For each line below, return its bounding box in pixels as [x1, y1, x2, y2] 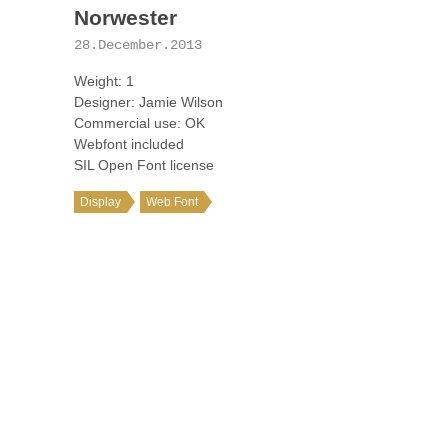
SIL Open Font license [74, 157, 214, 173]
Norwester [74, 6, 177, 29]
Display [80, 195, 121, 209]
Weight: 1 [74, 73, 134, 89]
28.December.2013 [74, 37, 202, 53]
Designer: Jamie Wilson [74, 94, 223, 110]
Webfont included [74, 136, 184, 152]
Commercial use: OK [74, 115, 205, 131]
